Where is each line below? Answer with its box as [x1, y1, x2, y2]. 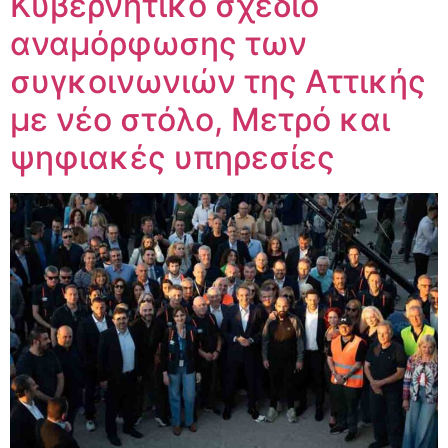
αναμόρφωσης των [10, 23, 307, 63]
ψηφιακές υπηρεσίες [10, 137, 335, 177]
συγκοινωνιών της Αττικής [10, 61, 426, 101]
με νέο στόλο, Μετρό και [10, 99, 390, 139]
